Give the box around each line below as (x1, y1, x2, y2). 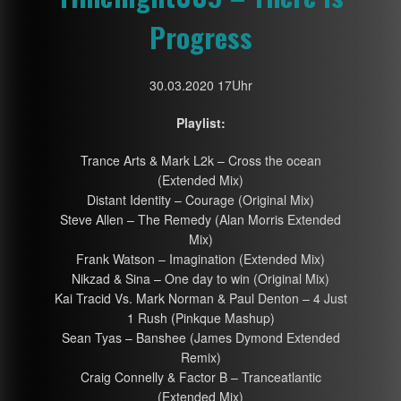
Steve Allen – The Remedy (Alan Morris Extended (60, 209, 341, 228)
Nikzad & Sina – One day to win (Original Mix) (72, 269, 329, 287)
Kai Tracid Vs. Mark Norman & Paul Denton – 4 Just (54, 288, 347, 307)
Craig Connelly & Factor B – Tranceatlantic (80, 367, 321, 386)
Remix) (180, 347, 221, 366)
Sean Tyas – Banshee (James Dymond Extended (61, 328, 340, 346)
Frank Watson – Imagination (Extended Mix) (76, 249, 325, 268)
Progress (149, 15, 252, 57)
